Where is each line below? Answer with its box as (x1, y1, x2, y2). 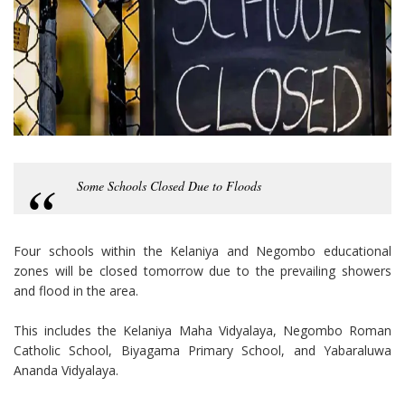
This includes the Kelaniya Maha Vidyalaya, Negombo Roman (14, 322, 391, 340)
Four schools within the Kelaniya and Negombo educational (14, 242, 391, 260)
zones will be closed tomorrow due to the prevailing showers (14, 262, 391, 280)
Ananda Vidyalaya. (14, 362, 122, 380)
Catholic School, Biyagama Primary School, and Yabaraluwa (14, 342, 391, 360)
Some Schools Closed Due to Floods (77, 177, 261, 195)
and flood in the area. (14, 282, 138, 300)
